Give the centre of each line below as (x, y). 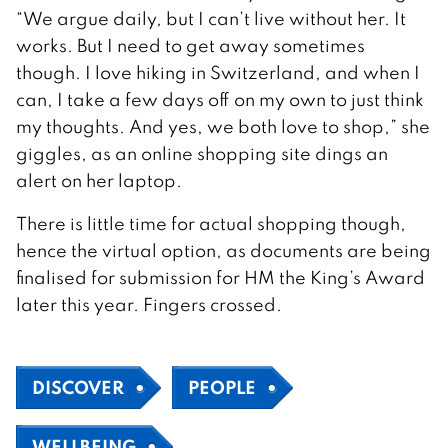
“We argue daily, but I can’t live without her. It (211, 18)
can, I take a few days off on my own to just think (220, 99)
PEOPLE (222, 386)
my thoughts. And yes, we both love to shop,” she (223, 126)
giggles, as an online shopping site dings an (202, 153)
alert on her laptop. (99, 180)
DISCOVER (78, 386)
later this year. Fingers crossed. (149, 304)
